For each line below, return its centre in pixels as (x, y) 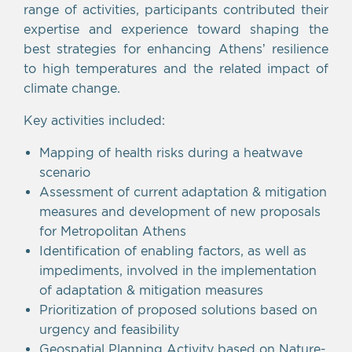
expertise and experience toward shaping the (176, 29)
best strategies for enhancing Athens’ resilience (176, 48)
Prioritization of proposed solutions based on (178, 309)
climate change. (72, 88)
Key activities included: (94, 120)
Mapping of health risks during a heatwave (171, 152)
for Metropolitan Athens (113, 231)
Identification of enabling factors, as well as (173, 250)
